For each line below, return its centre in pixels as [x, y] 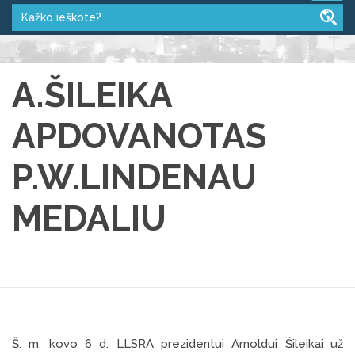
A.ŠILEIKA [92, 94]
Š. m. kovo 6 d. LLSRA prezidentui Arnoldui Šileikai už [177, 344]
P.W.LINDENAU [134, 177]
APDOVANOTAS [139, 136]
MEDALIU [89, 218]
